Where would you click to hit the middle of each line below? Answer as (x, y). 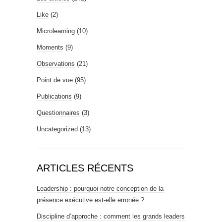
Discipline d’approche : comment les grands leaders (111, 217)
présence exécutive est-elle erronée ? (90, 200)
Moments (50, 48)
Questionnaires (58, 113)
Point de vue (55, 80)
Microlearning (56, 31)
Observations (56, 64)
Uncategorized (57, 129)
